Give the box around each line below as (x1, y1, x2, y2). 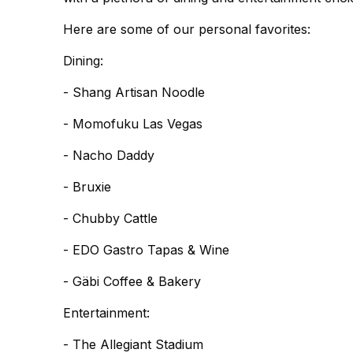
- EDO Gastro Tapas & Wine (63, 242, 229, 258)
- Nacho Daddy (63, 147, 154, 163)
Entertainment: (63, 305, 150, 321)
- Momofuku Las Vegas (63, 116, 203, 132)
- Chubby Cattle (63, 210, 158, 226)
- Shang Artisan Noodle (63, 84, 205, 100)
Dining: (63, 53, 103, 69)
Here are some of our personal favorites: (63, 21, 310, 37)
